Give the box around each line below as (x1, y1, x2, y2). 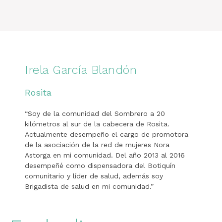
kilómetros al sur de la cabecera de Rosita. (25, 120, 169, 128)
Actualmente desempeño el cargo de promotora (25, 130, 188, 139)
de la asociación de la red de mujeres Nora (25, 141, 169, 149)
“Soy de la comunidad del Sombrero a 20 (25, 110, 165, 118)
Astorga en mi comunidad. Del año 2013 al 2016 (25, 151, 185, 160)
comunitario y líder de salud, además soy (25, 172, 163, 180)
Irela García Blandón (25, 63, 137, 77)
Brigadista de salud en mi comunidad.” (25, 182, 154, 191)
